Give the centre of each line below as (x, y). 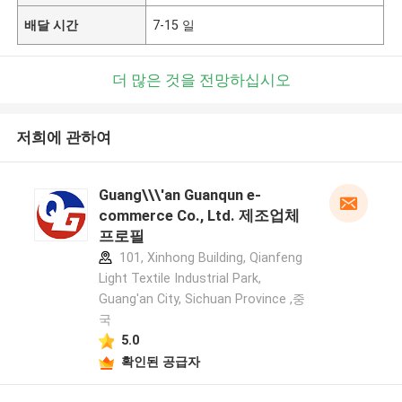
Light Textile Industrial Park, (179, 279)
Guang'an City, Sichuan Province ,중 (201, 299)
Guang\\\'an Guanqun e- (179, 195)
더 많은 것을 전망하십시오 (201, 79)
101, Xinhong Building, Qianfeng (209, 258)
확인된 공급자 (160, 361)
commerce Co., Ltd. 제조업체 (199, 216)
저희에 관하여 (63, 138)
